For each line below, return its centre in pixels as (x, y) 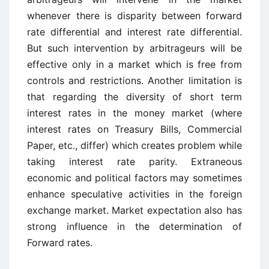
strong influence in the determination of (134, 226)
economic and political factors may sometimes (134, 178)
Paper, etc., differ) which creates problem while (134, 145)
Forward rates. (60, 243)
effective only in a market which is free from (134, 64)
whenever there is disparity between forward (134, 16)
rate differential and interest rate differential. (134, 32)
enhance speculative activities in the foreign (134, 194)
